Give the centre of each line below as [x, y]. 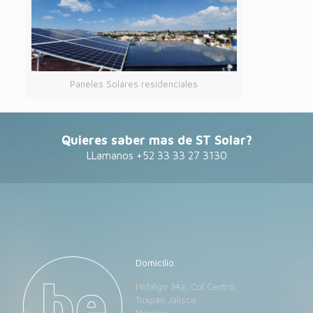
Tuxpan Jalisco [166, 300]
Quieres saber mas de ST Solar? [156, 140]
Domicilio [155, 263]
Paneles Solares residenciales [134, 84]
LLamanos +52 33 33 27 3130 [156, 156]
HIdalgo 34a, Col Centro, [187, 287]
